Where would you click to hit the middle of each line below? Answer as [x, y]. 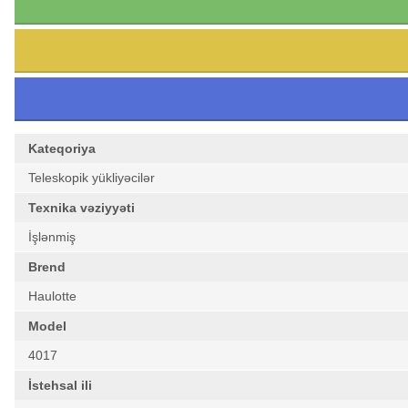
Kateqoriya [62, 148]
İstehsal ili [60, 385]
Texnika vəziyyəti [82, 208]
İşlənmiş [52, 237]
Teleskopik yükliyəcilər [92, 178]
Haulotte [52, 296]
